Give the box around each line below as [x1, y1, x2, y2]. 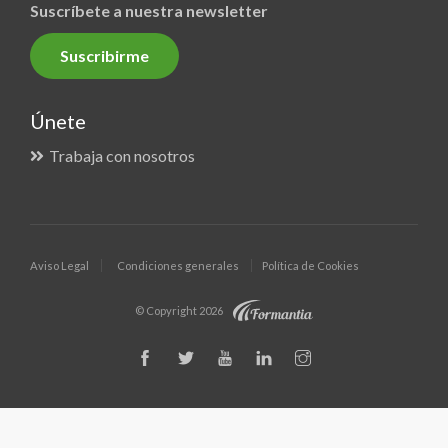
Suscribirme [60, 46, 149, 65]
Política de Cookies [262, 259, 359, 272]
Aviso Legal [30, 259, 89, 272]
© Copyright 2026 [135, 304, 223, 318]
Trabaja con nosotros [49, 146, 195, 165]
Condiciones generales [117, 259, 239, 272]
